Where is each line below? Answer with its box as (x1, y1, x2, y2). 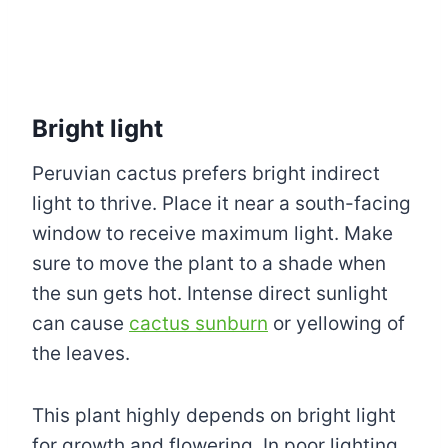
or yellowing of (268, 311, 405, 335)
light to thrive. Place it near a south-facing (32, 191, 411, 215)
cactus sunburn (129, 311, 268, 335)
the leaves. (32, 341, 130, 365)
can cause (32, 311, 129, 335)
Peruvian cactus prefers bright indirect (32, 161, 380, 185)
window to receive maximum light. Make (32, 221, 393, 245)
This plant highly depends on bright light (32, 403, 396, 427)
